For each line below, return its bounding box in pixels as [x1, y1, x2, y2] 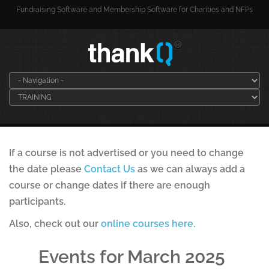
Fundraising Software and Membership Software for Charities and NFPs [16, 5, 253, 14]
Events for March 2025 [38, 246, 226, 267]
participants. [9, 196, 65, 207]
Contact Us [84, 163, 135, 175]
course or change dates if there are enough [9, 180, 210, 191]
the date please [9, 163, 84, 175]
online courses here [101, 218, 193, 229]
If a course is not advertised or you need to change [9, 147, 244, 159]
